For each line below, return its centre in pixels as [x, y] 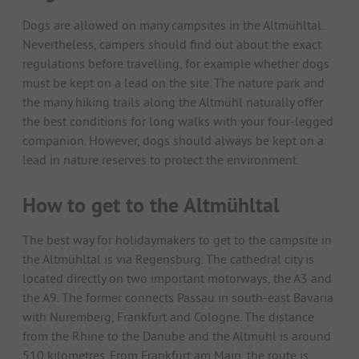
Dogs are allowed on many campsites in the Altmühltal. [173, 24]
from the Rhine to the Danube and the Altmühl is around [177, 335]
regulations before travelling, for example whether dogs [176, 63]
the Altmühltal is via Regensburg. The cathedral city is [168, 258]
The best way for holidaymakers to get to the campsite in [177, 239]
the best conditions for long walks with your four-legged [178, 121]
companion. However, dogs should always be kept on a [173, 140]
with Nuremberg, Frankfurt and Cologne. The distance [168, 316]
